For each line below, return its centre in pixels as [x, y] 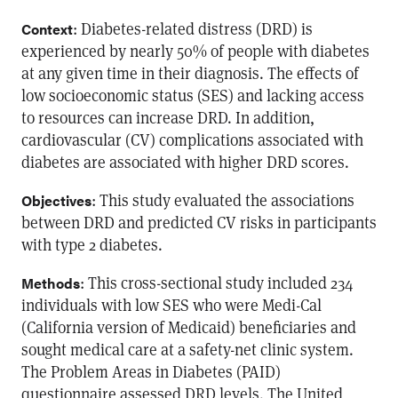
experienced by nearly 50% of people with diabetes [195, 51]
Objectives [56, 200]
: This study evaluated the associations [223, 200]
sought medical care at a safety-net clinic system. [187, 349]
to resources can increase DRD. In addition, [168, 117]
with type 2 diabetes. [92, 244]
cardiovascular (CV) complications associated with [192, 139]
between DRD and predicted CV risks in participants [199, 222]
